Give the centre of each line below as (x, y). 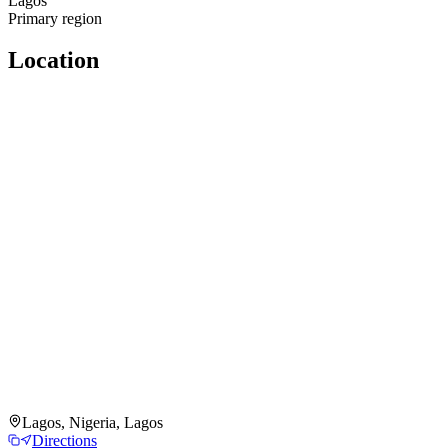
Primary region (55, 18)
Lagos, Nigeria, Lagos (92, 423)
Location (53, 60)
